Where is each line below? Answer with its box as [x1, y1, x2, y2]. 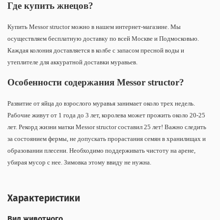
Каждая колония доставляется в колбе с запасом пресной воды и [7, 46, 184, 54]
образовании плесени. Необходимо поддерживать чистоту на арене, [7, 146, 195, 154]
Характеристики [7, 192, 80, 204]
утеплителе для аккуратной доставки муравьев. [7, 58, 137, 66]
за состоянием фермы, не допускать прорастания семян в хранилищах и [7, 135, 206, 142]
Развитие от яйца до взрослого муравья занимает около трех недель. [7, 99, 195, 107]
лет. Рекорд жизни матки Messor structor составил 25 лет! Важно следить [7, 123, 206, 131]
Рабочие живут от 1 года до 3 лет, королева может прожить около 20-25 [7, 111, 205, 119]
